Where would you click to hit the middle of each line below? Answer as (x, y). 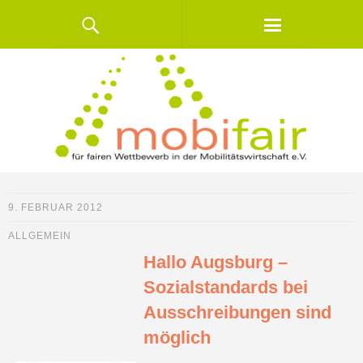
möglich (177, 338)
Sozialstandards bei (226, 288)
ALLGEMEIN (40, 236)
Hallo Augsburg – (216, 263)
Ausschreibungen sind (237, 313)
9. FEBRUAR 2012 (56, 208)
